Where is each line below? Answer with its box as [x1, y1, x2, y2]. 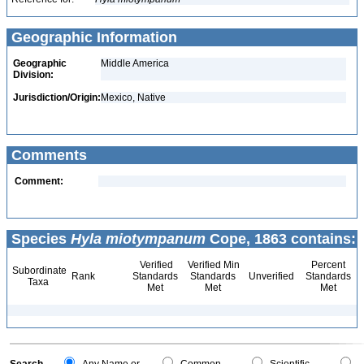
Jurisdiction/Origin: [13, 92, 101, 103]
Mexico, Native [101, 92, 166, 103]
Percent [310, 259, 345, 271]
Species [7, 231, 71, 247]
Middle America [101, 58, 169, 69]
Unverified [246, 271, 294, 282]
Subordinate [10, 265, 67, 276]
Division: [13, 69, 54, 80]
